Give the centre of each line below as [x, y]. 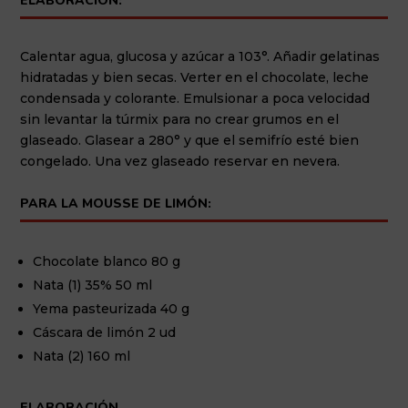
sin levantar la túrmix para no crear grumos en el [180, 119]
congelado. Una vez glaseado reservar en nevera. [182, 161]
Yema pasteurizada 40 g [112, 308]
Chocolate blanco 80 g [109, 261]
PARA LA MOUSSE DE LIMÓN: [116, 203]
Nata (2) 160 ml [82, 356]
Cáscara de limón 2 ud [105, 332]
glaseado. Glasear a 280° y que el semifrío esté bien [190, 140]
